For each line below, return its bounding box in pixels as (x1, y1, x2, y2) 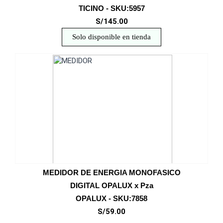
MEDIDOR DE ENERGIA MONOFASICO (42, 168, 181, 177)
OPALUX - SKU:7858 (76, 194, 147, 203)
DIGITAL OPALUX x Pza (70, 181, 153, 190)
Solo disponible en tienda (72, 33, 151, 41)
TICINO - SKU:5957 (78, 4, 145, 12)
